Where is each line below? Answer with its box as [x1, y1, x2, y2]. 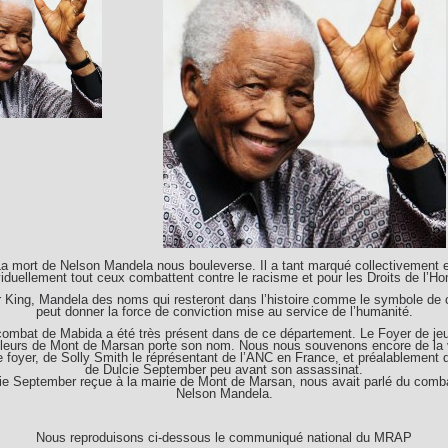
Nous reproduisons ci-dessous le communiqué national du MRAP [36, 430, 412, 445]
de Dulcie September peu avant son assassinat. [85, 362, 363, 377]
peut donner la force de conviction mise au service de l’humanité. [35, 304, 413, 319]
